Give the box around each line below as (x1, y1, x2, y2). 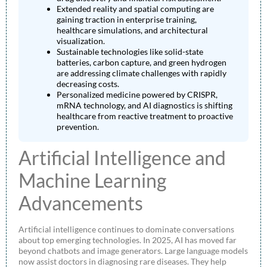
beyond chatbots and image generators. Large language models (18, 246, 248, 256)
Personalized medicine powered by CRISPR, (57, 89, 218, 100)
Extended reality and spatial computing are (57, 4, 214, 14)
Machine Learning (18, 169, 166, 193)
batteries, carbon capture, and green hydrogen (57, 57, 226, 68)
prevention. (57, 122, 99, 132)
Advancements (18, 191, 143, 215)
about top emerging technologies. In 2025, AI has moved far (18, 235, 237, 246)
